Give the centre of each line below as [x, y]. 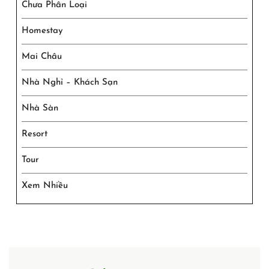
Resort [35, 134]
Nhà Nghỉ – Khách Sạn [70, 82]
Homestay [42, 31]
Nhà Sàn [40, 108]
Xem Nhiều [45, 186]
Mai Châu [42, 56]
